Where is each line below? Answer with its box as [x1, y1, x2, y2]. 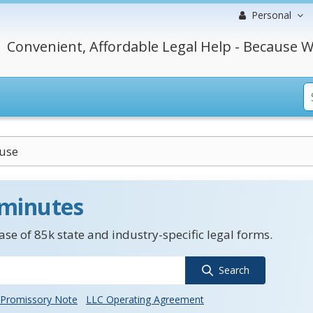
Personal [252, 8, 291, 22]
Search [218, 263, 249, 277]
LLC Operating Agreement [86, 293, 204, 306]
